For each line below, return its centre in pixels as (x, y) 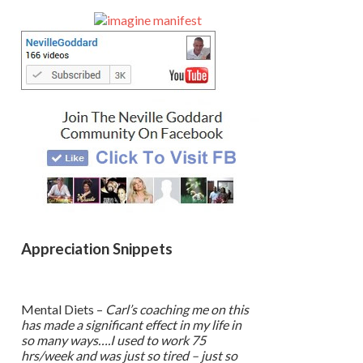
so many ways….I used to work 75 (113, 340)
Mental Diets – (63, 309)
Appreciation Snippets (97, 249)
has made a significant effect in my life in (131, 324)
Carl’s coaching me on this (177, 309)
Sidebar (39, 19)
